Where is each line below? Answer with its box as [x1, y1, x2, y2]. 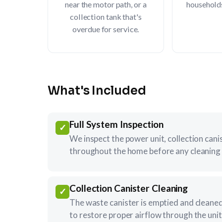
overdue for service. [72, 24, 139, 34]
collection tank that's [69, 11, 142, 21]
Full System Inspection [69, 118, 164, 130]
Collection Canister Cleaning [69, 182, 188, 194]
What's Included [48, 83, 146, 98]
